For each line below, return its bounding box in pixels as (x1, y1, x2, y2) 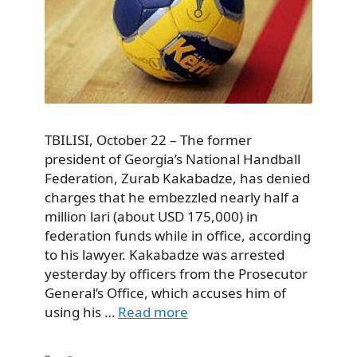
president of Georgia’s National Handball (45, 150, 300, 169)
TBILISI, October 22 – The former (45, 131, 252, 150)
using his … (45, 303, 118, 322)
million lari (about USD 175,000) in (45, 207, 258, 226)
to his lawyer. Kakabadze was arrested (45, 245, 284, 265)
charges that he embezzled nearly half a (45, 188, 300, 207)
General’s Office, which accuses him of (45, 284, 286, 303)
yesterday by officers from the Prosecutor (45, 265, 308, 284)
